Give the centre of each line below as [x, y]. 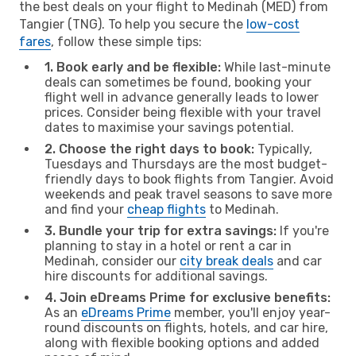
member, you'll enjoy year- [251, 312]
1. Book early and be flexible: [133, 67]
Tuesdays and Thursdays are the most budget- [186, 164]
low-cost [273, 24]
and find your [86, 209]
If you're [303, 230]
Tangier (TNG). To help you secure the [133, 24]
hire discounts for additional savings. [156, 276]
